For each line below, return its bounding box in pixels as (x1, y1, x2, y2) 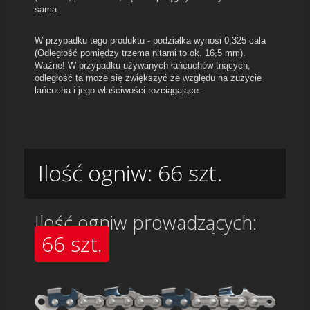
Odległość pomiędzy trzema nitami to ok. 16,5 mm (37, 47, 240, 58)
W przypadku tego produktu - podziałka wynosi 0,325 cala (35, 35, 266, 46)
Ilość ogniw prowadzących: (35, 209, 257, 235)
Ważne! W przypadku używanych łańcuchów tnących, (35, 60, 250, 71)
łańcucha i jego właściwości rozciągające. (35, 84, 201, 95)
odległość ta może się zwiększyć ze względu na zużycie (35, 72, 262, 83)
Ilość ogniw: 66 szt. (38, 157, 222, 188)
